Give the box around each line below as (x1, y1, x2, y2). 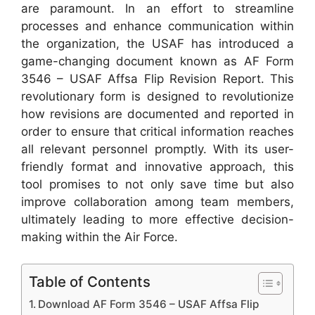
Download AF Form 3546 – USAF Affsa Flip (38, 297, 259, 311)
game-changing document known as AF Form (21, 53, 294, 68)
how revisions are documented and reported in (21, 106, 294, 121)
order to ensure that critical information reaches (21, 124, 294, 139)
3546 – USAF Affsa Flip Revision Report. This (21, 71, 294, 86)
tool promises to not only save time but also (21, 176, 294, 191)
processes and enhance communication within (21, 18, 294, 33)
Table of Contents (29, 273, 150, 290)
